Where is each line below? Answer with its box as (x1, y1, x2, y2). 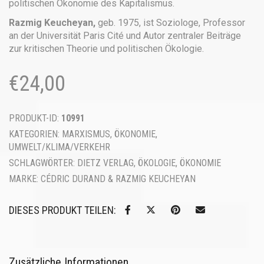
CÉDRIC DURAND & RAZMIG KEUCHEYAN (41, 173, 196, 184)
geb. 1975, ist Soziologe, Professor (95, 17, 245, 28)
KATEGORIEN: (9, 128, 62, 140)
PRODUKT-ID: (9, 113, 61, 124)
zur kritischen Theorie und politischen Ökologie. (9, 43, 204, 54)
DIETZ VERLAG (77, 157, 134, 169)
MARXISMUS (62, 128, 110, 140)
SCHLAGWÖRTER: (9, 157, 77, 169)
